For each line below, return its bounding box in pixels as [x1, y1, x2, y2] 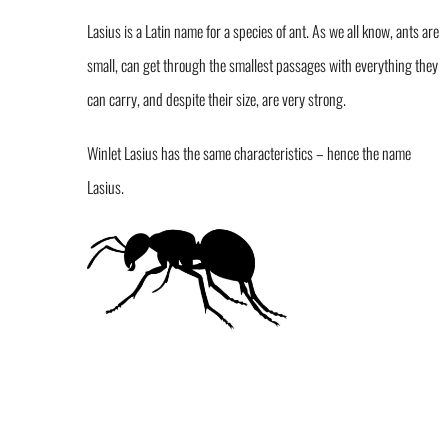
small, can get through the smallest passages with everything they [87, 53, 438, 78]
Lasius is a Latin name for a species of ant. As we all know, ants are [87, 19, 439, 44]
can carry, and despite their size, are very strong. [87, 87, 346, 112]
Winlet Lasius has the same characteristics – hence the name [87, 141, 411, 166]
